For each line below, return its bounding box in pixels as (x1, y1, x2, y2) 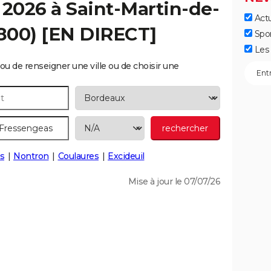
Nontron (13, 151, 49, 162)
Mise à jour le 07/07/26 (128, 176, 220, 187)
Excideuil (108, 151, 145, 162)
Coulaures (57, 151, 99, 162)
